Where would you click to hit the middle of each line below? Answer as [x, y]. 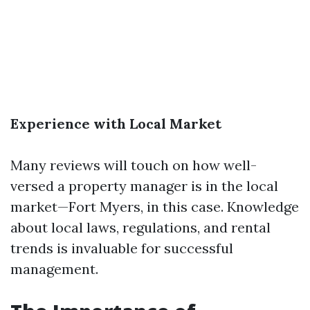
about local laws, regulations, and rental [140, 227]
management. [54, 269]
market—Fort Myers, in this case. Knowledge [155, 207]
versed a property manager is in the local [144, 186]
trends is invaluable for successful [122, 248]
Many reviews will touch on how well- [134, 165]
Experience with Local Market [116, 124]
